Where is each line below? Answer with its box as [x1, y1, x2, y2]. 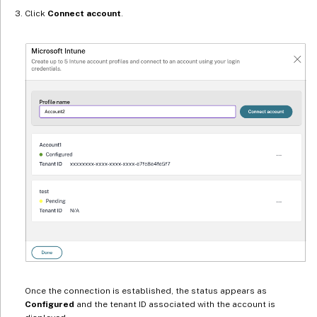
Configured [25, 299, 74, 310]
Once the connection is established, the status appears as [25, 286, 267, 296]
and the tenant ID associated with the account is [74, 299, 275, 310]
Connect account [47, 8, 121, 19]
